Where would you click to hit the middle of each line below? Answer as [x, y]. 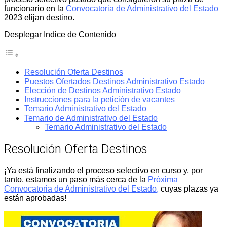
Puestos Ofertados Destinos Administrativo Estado [115, 81]
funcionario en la [35, 8]
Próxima [163, 179]
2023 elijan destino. [39, 17]
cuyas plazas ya [188, 188]
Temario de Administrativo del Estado [91, 118]
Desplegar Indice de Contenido [60, 34]
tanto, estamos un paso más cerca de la [76, 179]
